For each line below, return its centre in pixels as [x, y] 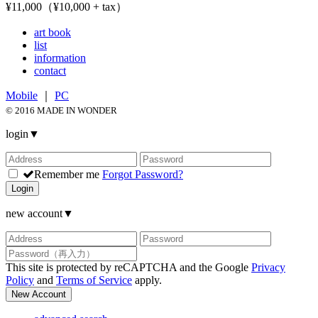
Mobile [22, 95]
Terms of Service [94, 280]
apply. [147, 280]
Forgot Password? [143, 174]
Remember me [67, 174]
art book [53, 32]
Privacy [268, 267]
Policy [20, 280]
